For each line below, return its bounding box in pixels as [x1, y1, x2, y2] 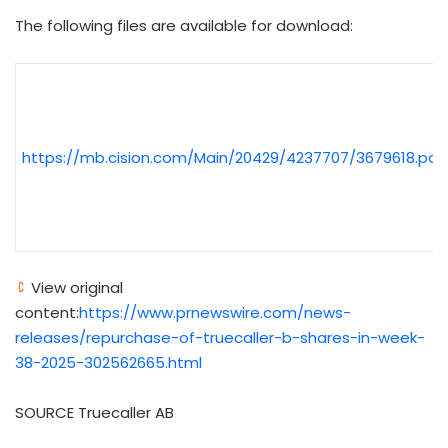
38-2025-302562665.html [15, 351, 202, 373]
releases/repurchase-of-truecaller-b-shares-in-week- [15, 326, 425, 348]
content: [15, 301, 79, 323]
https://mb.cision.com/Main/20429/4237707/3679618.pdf [22, 147, 444, 169]
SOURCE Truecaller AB [15, 401, 174, 423]
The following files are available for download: [15, 15, 353, 37]
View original [27, 276, 123, 298]
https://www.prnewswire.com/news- [79, 301, 351, 323]
